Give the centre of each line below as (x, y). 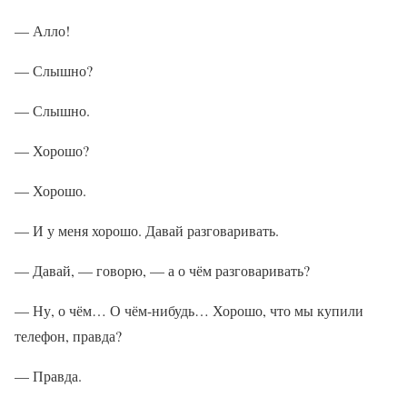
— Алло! (42, 30)
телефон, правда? (68, 336)
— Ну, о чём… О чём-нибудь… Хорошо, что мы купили (189, 310)
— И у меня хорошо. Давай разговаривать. (147, 230)
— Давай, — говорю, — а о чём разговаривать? (162, 270)
